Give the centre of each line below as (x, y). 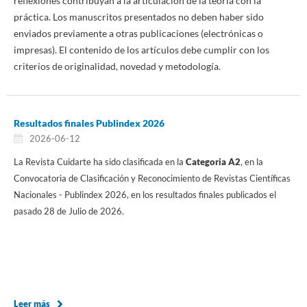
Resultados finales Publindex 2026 (89, 123)
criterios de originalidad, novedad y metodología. (117, 66)
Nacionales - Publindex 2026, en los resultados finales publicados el (145, 195)
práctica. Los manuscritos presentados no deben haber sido (138, 17)
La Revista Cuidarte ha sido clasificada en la (99, 162)
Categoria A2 (213, 162)
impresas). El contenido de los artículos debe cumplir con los (141, 50)
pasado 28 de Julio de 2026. (70, 211)
